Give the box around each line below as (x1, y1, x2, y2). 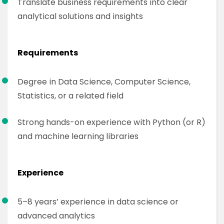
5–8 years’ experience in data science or (17, 196, 178, 207)
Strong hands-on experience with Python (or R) (17, 116, 205, 128)
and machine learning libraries (17, 130, 138, 142)
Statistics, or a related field (17, 90, 123, 101)
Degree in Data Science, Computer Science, (17, 76, 190, 87)
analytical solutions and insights (17, 10, 143, 22)
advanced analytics (17, 210, 95, 221)
